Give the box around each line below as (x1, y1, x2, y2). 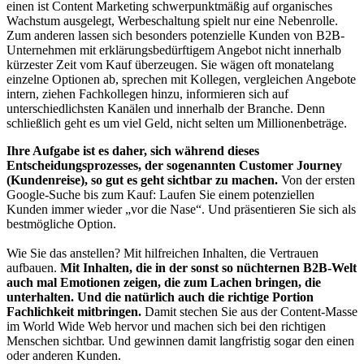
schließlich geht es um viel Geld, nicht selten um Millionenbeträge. (6, 115, 347, 130)
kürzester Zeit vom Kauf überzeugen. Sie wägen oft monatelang (6, 57, 334, 71)
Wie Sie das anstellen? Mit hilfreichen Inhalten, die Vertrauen (6, 245, 318, 260)
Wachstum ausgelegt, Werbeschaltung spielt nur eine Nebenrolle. (6, 13, 338, 28)
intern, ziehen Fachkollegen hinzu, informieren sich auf (6, 86, 288, 101)
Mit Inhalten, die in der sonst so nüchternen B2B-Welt (60, 260, 357, 275)
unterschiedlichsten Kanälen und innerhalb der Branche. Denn (6, 101, 325, 115)
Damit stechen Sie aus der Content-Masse (145, 304, 357, 318)
